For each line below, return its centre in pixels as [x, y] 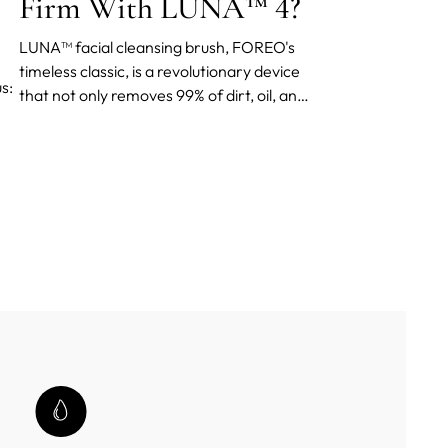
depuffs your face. [83, 142]
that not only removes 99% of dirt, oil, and [162, 94]
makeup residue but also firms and [138, 118]
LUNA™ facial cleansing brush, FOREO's [157, 46]
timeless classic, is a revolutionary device [159, 70]
